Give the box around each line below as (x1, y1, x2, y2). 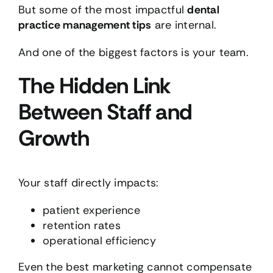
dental (187, 2, 219, 17)
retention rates (42, 218, 121, 233)
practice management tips (18, 17, 152, 32)
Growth (18, 123, 90, 152)
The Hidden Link (18, 71, 171, 100)
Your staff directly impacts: (18, 175, 159, 190)
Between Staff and (18, 97, 193, 126)
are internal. (151, 17, 217, 32)
